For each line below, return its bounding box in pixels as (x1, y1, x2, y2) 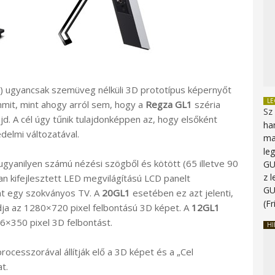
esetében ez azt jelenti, (130, 186, 233, 199)
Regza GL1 (145, 98, 192, 110)
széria (192, 98, 220, 110)
